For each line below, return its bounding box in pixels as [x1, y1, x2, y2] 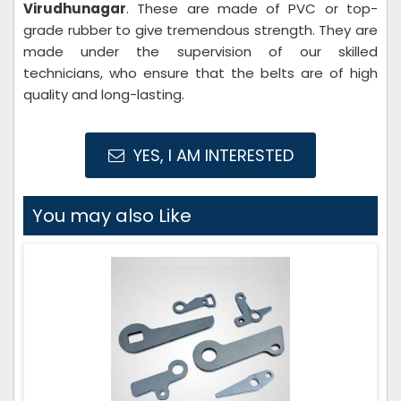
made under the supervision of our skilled [23, 42, 378, 61]
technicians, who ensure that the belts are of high [23, 64, 378, 82]
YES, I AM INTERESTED [128, 144, 294, 166]
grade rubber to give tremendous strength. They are [23, 21, 378, 39]
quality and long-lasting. [23, 85, 184, 104]
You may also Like [32, 203, 192, 228]
